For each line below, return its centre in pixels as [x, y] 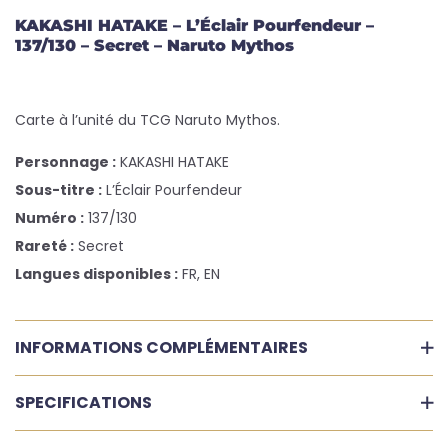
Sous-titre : [58, 189]
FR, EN [199, 273]
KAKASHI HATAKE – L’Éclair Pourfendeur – [194, 25]
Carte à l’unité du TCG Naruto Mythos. [147, 119]
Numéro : [49, 217]
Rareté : [44, 245]
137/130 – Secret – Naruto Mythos [154, 45]
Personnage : [65, 161]
